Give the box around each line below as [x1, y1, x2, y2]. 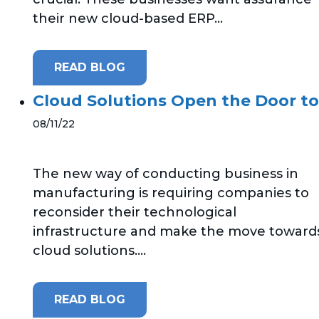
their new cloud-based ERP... [33, 11, 223, 27]
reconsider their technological [33, 204, 236, 220]
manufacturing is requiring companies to [33, 184, 309, 201]
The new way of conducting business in [33, 165, 298, 182]
